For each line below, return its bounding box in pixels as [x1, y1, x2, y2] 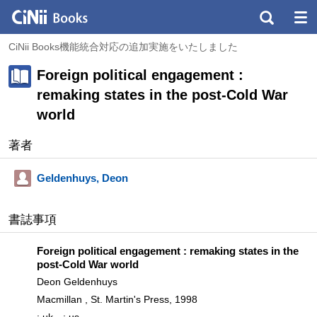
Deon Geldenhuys [37, 276, 117, 287]
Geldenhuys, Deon [37, 172, 128, 184]
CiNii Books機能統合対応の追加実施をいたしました [8, 41, 238, 52]
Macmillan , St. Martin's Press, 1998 [37, 294, 197, 305]
